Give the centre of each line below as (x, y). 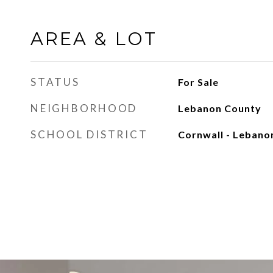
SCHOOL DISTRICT (89, 134)
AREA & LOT (94, 39)
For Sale (198, 82)
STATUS (55, 82)
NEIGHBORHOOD (84, 108)
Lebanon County (219, 108)
